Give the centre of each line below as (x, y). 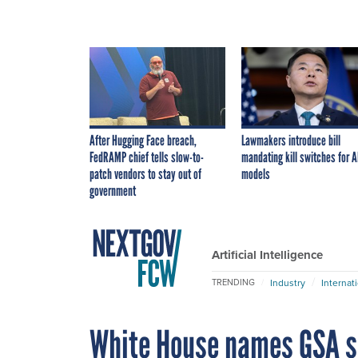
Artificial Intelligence (267, 255)
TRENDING (233, 282)
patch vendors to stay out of (145, 174)
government (113, 191)
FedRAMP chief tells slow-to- (147, 157)
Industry (288, 282)
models (256, 174)
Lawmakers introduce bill (291, 140)
